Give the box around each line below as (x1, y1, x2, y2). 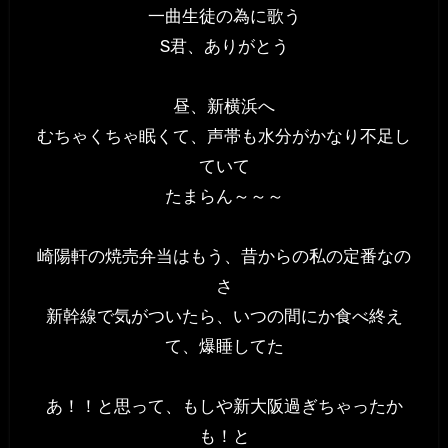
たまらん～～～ (164, 186, 284, 207)
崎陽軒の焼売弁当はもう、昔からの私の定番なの (37, 246, 411, 267)
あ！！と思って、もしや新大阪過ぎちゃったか (45, 396, 403, 417)
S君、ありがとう (159, 36, 289, 57)
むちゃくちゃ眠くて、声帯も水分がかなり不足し (37, 126, 411, 147)
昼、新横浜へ (173, 96, 275, 117)
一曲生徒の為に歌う (147, 6, 301, 27)
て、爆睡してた (164, 336, 284, 357)
